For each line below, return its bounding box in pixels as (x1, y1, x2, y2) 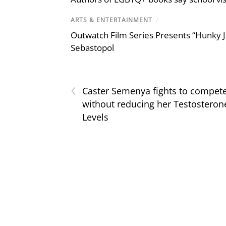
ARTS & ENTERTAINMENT (71, 15, 152, 24)
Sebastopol (71, 41, 114, 53)
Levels (82, 110, 108, 123)
